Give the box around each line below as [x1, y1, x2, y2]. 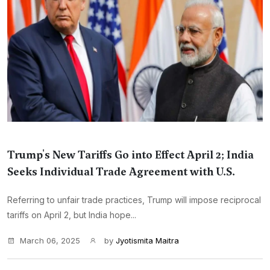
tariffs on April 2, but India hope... [7, 210, 136, 220]
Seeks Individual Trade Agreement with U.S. [7, 165, 235, 179]
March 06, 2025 [20, 236, 80, 245]
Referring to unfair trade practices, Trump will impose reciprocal [7, 195, 261, 205]
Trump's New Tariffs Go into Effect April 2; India [7, 148, 254, 162]
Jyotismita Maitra [116, 236, 179, 245]
